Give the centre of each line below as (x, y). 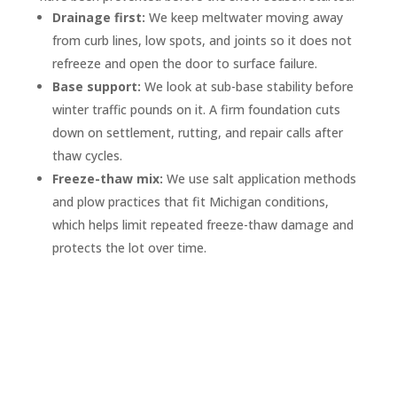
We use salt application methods (259, 179)
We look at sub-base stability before (247, 87)
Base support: (96, 87)
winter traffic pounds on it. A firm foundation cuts (196, 110)
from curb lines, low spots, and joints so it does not (202, 41)
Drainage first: (98, 18)
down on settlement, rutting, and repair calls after (197, 133)
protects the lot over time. (129, 248)
